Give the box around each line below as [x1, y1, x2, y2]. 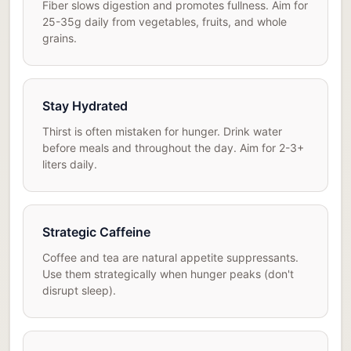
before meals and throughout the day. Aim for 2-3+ [42, 141, 304, 155]
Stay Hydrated [42, 98, 128, 114]
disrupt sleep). [42, 284, 116, 298]
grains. [42, 31, 77, 45]
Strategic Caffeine [42, 224, 150, 241]
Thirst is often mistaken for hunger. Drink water [42, 125, 282, 139]
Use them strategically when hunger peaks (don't [42, 267, 294, 281]
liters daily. [42, 157, 97, 172]
